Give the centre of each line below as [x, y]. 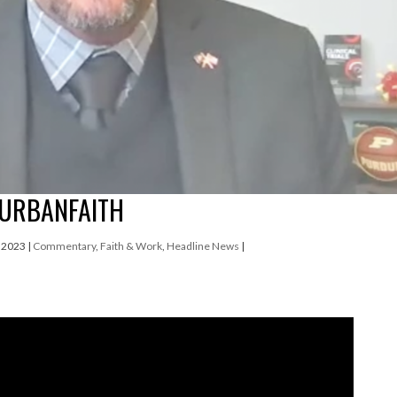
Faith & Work [132, 245]
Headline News [203, 245]
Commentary [65, 245]
